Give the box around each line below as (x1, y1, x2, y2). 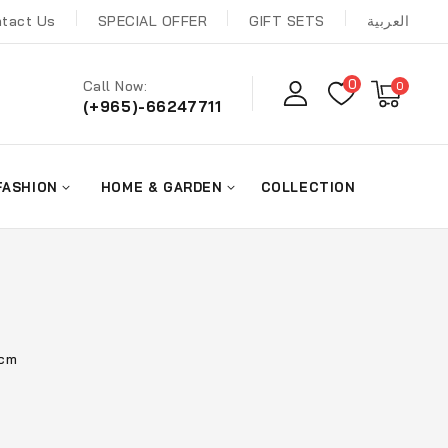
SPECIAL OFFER (97, 12, 208, 31)
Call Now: (82, 77, 148, 96)
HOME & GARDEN (100, 178, 223, 195)
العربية (366, 12, 410, 31)
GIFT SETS (249, 12, 325, 31)
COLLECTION (260, 178, 356, 195)
